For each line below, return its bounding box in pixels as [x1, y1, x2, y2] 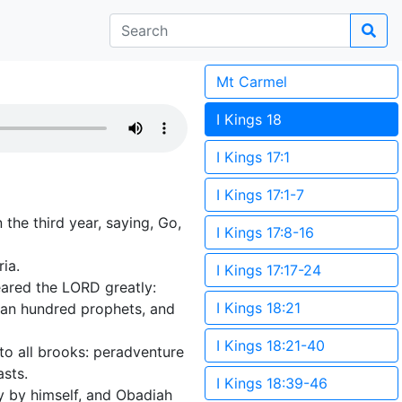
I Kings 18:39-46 [216, 374, 328, 392]
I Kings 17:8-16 [216, 223, 314, 241]
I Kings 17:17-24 [216, 261, 321, 279]
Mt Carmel [216, 73, 287, 91]
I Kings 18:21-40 [216, 336, 325, 354]
